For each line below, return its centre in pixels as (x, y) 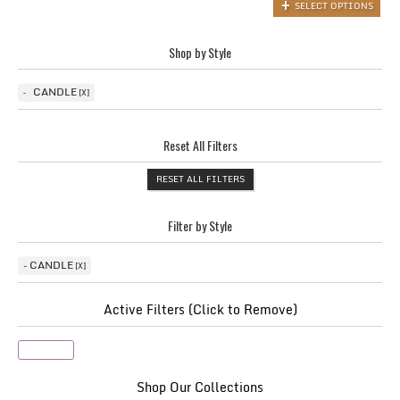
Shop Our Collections (200, 387)
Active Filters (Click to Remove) (200, 310)
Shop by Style (200, 53)
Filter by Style (200, 226)
